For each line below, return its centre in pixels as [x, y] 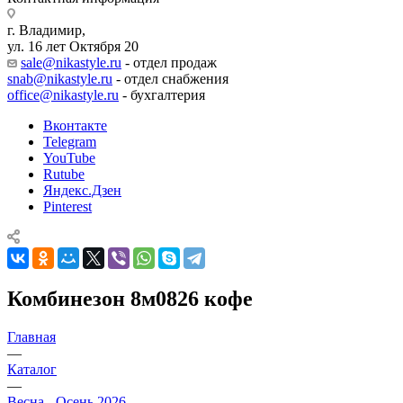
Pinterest [67, 206]
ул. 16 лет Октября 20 [73, 46]
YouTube [69, 157]
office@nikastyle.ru [63, 94]
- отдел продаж [169, 62]
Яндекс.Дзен [82, 190]
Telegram [70, 141]
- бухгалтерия [162, 94]
